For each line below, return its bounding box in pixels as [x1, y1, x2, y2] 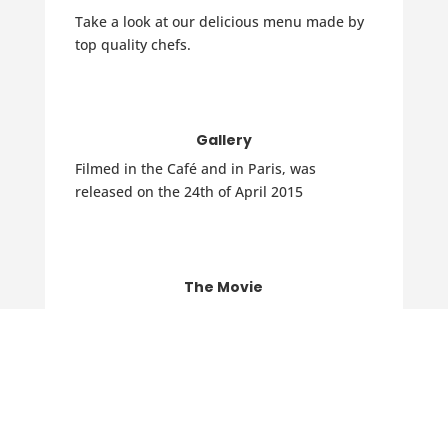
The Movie [184, 277, 264, 297]
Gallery [195, 130, 252, 150]
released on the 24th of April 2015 [74, 182, 303, 201]
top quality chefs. [74, 35, 195, 54]
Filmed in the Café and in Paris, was [74, 159, 316, 178]
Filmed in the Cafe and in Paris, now [74, 306, 318, 325]
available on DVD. [74, 329, 193, 348]
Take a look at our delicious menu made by [74, 12, 364, 31]
